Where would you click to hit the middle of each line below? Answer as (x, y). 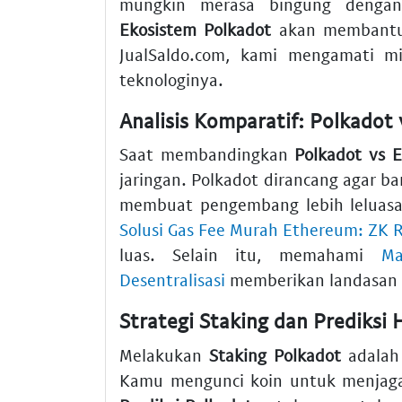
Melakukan (164, 354)
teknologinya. (171, 79)
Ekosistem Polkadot (196, 29)
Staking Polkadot (275, 354)
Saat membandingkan (207, 154)
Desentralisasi (172, 280)
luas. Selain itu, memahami (250, 255)
